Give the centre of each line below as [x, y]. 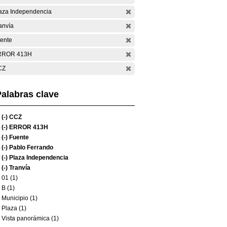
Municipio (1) [20, 198]
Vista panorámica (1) [30, 218]
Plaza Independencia [38, 158]
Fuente [18, 137]
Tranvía [19, 168]
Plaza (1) [14, 208]
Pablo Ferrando [30, 147]
